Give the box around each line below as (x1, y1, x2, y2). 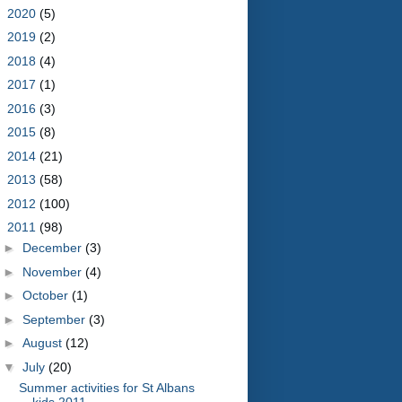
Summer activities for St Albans (18, 380, 195, 395)
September (22, 311, 89, 327)
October (22, 288, 72, 302)
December (22, 240, 85, 255)
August (22, 336, 66, 350)
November (22, 264, 85, 279)
